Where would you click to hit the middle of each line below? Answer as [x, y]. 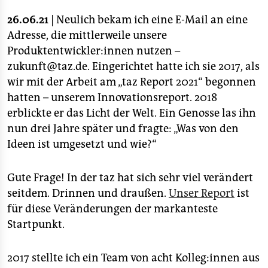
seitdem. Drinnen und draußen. [88, 194]
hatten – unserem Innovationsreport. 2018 [112, 98]
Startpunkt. [36, 225]
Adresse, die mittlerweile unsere [87, 36]
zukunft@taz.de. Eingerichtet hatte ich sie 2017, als [133, 67]
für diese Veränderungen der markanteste [112, 209]
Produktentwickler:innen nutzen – [94, 51]
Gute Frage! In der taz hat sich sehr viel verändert [130, 178]
